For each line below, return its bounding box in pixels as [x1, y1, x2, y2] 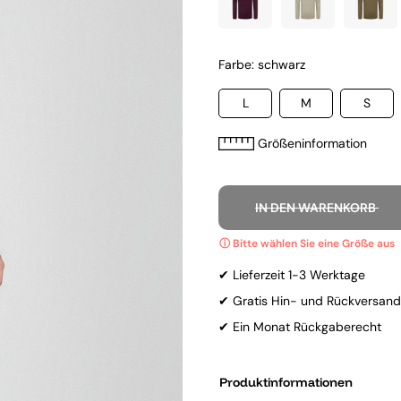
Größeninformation [258, 135, 367, 151]
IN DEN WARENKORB [255, 200, 379, 216]
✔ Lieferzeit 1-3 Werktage [218, 267, 365, 283]
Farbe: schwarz [218, 56, 305, 73]
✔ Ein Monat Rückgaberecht [218, 319, 381, 335]
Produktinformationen [219, 374, 353, 390]
